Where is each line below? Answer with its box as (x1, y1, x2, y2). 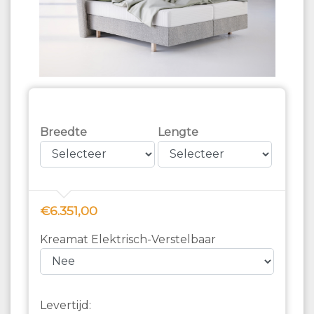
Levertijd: (40, 298, 91, 312)
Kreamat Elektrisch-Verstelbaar (40, 232, 216, 246)
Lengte (157, 125, 198, 139)
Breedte (40, 125, 87, 139)
